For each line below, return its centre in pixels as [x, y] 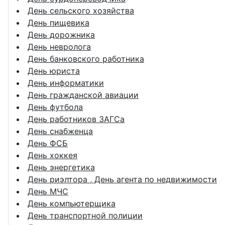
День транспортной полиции [85, 215]
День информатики [66, 83]
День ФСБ [48, 143]
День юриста [54, 71]
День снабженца [60, 131]
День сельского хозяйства [81, 10]
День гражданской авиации [83, 95]
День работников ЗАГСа [76, 119]
